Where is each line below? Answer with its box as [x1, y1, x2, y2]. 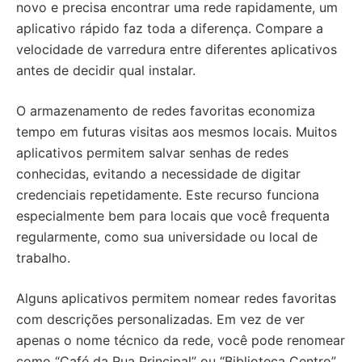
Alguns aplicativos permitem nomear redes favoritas [16, 290, 336, 306]
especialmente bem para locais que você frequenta [16, 208, 330, 224]
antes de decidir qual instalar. [16, 62, 196, 78]
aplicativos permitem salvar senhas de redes [16, 145, 288, 161]
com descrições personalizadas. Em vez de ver [16, 311, 305, 327]
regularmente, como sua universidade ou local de [16, 229, 318, 245]
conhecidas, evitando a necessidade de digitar [16, 166, 301, 182]
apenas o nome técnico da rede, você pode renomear [16, 332, 345, 348]
